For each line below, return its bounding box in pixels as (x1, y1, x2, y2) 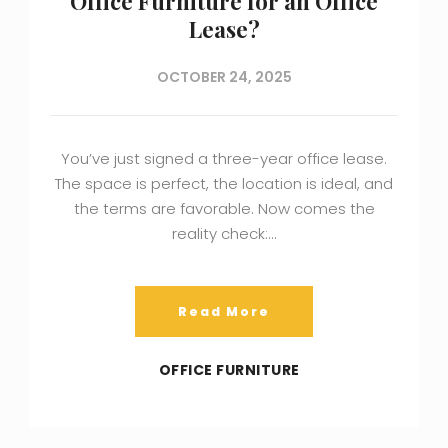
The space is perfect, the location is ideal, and (55, 173, 393, 195)
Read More (178, 303, 270, 321)
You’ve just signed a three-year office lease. (61, 148, 387, 170)
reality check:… (172, 223, 276, 245)
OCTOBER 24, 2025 (156, 67, 292, 88)
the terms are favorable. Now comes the (73, 198, 375, 220)
